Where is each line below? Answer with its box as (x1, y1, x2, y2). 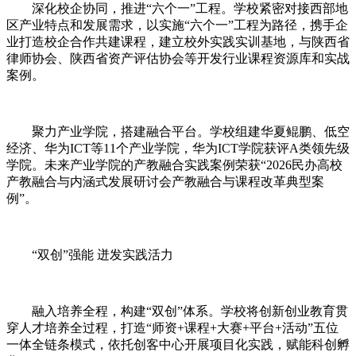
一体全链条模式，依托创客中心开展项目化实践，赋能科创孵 (6, 337, 350, 351)
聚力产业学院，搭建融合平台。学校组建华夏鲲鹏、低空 (6, 124, 350, 138)
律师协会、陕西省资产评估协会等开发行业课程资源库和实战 (6, 51, 350, 65)
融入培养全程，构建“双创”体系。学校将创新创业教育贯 (6, 304, 348, 318)
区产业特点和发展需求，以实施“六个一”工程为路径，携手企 (6, 17, 348, 32)
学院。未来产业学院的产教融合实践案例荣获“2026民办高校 (6, 157, 342, 172)
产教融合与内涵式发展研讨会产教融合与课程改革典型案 (6, 174, 324, 188)
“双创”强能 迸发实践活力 (6, 247, 173, 261)
